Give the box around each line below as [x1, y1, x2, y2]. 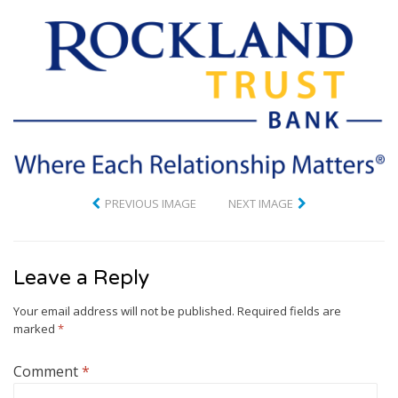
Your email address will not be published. [13, 302, 235, 319]
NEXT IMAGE [228, 195, 293, 211]
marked [13, 320, 58, 337]
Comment [13, 361, 82, 381]
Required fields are [237, 302, 341, 319]
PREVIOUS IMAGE [105, 195, 196, 211]
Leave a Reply [13, 265, 149, 291]
